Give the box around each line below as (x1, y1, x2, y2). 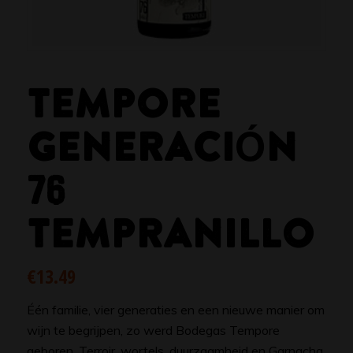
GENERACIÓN (26, 126, 297, 169)
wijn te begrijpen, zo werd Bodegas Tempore (26, 322, 280, 339)
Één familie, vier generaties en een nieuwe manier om (26, 302, 325, 318)
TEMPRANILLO (26, 213, 314, 255)
